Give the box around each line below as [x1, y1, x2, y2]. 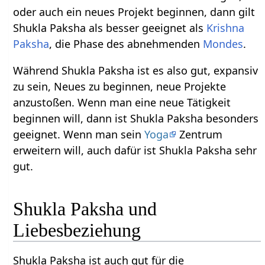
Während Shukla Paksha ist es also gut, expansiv [13, 63, 258, 77]
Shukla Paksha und [13, 198, 157, 220]
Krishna [206, 20, 245, 35]
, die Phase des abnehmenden [49, 36, 203, 51]
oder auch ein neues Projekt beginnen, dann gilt [13, 4, 256, 19]
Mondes [203, 36, 244, 51]
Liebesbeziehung [13, 219, 141, 241]
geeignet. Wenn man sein [13, 127, 145, 141]
